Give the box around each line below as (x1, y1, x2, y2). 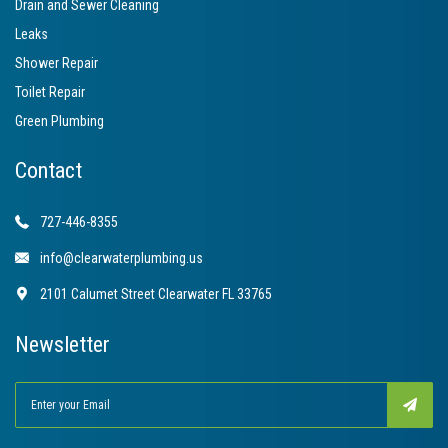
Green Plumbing (15, 113, 104, 130)
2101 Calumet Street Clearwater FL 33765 (40, 286, 272, 303)
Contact (15, 158, 82, 184)
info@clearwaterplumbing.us (40, 250, 203, 267)
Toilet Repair (15, 84, 85, 101)
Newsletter (15, 332, 110, 358)
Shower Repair (15, 55, 98, 72)
